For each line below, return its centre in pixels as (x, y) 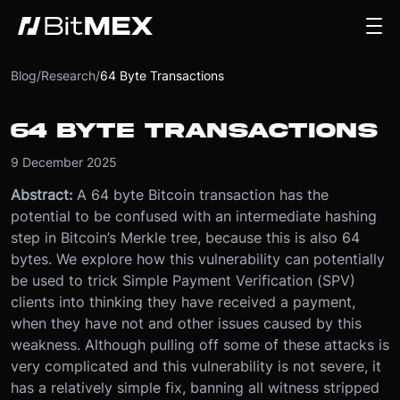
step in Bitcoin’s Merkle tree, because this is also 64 (185, 237)
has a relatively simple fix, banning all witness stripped (195, 387)
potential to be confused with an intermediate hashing (194, 216)
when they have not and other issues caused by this (186, 323)
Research (68, 75)
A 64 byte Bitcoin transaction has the (203, 195)
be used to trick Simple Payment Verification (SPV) (183, 280)
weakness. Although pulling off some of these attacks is (200, 345)
